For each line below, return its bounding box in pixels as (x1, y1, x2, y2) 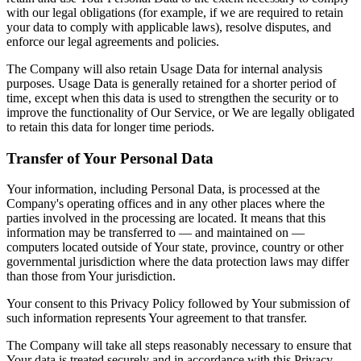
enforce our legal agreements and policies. (6, 34, 219, 48)
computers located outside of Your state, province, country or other (6, 240, 343, 255)
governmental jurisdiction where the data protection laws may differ (6, 255, 349, 269)
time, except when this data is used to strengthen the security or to (6, 90, 338, 105)
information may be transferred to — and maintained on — (6, 226, 305, 240)
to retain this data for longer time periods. (6, 119, 214, 134)
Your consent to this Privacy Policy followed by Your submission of (6, 297, 350, 311)
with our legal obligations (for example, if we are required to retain (6, 5, 343, 19)
